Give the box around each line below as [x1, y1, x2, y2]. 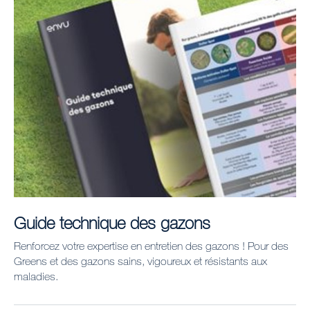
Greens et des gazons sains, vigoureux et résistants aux [14, 254, 267, 267]
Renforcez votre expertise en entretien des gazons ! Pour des [14, 239, 289, 252]
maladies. [14, 269, 58, 282]
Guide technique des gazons [14, 212, 210, 232]
